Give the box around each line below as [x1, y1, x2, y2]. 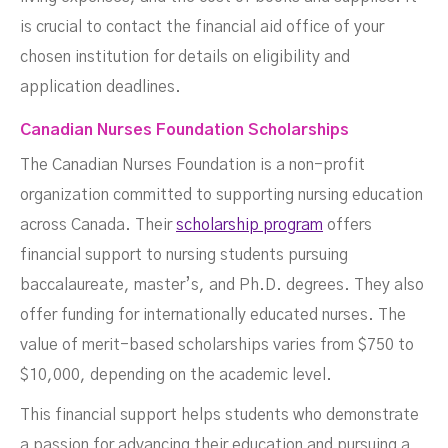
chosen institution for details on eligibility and [20, 49, 350, 66]
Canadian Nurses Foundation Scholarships [20, 122, 349, 139]
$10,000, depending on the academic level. [20, 367, 332, 384]
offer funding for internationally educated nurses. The [20, 307, 406, 324]
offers [323, 217, 372, 234]
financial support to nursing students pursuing [20, 247, 348, 264]
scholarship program [176, 217, 323, 234]
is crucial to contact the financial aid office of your [20, 19, 384, 36]
